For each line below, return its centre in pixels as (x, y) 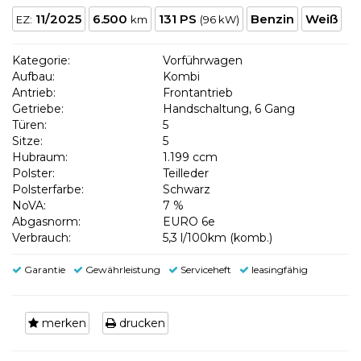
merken (62, 323)
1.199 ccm (190, 157)
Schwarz (186, 189)
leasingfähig (278, 269)
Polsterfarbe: (48, 189)
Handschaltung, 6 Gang (228, 108)
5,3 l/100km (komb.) (217, 237)
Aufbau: (33, 76)
